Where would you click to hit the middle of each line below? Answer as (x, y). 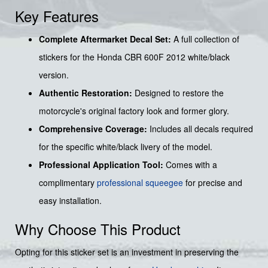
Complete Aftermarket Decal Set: (105, 39)
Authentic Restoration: (86, 93)
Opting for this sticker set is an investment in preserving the (127, 252)
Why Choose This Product (98, 229)
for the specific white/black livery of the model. (126, 147)
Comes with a (190, 165)
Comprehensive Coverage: (93, 129)
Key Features (57, 16)
